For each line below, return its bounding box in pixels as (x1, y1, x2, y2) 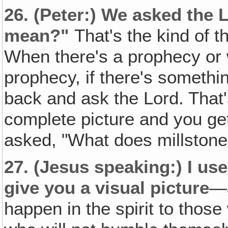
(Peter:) (34, 5, 102, 25)
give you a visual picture (4, 177, 210, 198)
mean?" (4, 25, 75, 46)
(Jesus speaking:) (34, 156, 183, 177)
